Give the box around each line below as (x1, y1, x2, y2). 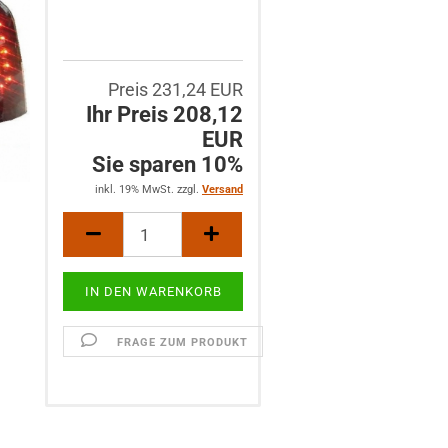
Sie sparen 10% (91, 152, 243, 177)
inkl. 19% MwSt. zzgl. (94, 183, 202, 196)
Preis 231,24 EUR (107, 79, 243, 100)
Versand (201, 183, 243, 196)
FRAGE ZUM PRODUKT (116, 336, 248, 349)
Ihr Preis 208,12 (85, 102, 243, 127)
